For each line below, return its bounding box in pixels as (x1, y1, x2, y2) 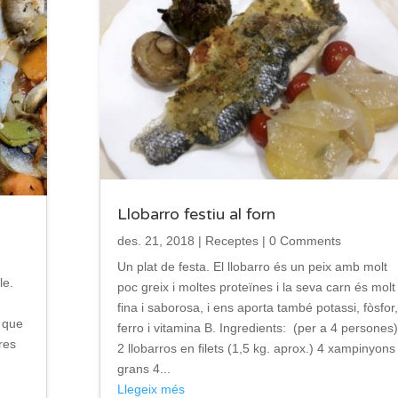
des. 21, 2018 (116, 233, 195, 248)
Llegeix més (116, 381, 185, 396)
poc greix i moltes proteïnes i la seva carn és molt (116, 279, 395, 294)
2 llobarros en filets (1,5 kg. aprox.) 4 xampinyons (116, 340, 395, 355)
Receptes (204, 233, 259, 248)
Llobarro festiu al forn (116, 203, 275, 224)
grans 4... (116, 361, 171, 376)
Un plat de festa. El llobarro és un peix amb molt (116, 259, 387, 274)
